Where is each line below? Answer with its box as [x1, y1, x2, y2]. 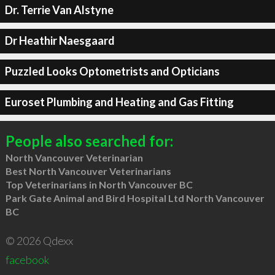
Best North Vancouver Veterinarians [5, 165, 171, 177]
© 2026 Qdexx [5, 233, 73, 247]
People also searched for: [5, 131, 173, 150]
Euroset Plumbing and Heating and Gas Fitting [4, 95, 234, 109]
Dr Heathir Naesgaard [4, 34, 115, 47]
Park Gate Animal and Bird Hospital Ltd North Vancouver [5, 192, 265, 204]
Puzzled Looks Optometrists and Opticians [4, 64, 220, 78]
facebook [5, 252, 49, 266]
